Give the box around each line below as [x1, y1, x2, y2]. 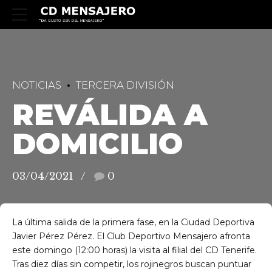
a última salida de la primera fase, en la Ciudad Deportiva [18, 217, 254, 228]
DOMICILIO [12, 125, 183, 161]
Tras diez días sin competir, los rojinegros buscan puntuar [12, 259, 251, 270]
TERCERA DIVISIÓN [76, 79, 174, 91]
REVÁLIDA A [12, 96, 208, 132]
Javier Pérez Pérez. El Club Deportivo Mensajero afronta [12, 231, 250, 242]
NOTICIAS [12, 79, 61, 91]
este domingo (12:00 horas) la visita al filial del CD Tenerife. [12, 245, 257, 256]
